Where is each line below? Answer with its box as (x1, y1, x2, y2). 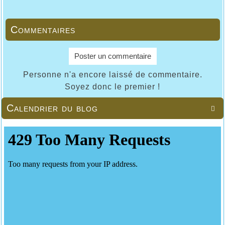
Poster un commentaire (74, 51, 151, 60)
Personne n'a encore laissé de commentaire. (23, 70, 202, 79)
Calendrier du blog (7, 102, 98, 114)
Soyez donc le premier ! (65, 82, 160, 91)
